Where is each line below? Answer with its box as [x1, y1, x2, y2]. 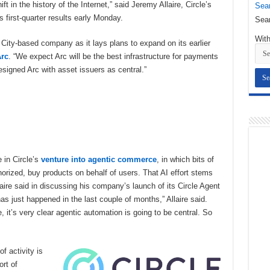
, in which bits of [156, 154, 214, 164]
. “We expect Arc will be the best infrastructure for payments [8, 52, 218, 61]
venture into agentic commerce [40, 154, 157, 164]
